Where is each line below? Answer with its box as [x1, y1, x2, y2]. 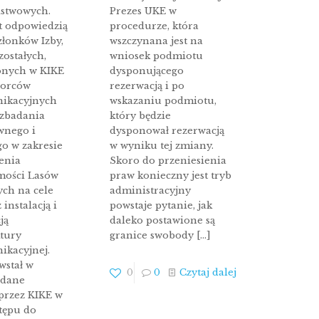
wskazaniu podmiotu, [110, 95, 217, 108]
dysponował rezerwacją [110, 125, 225, 137]
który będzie [110, 110, 172, 122]
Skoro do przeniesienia [110, 155, 227, 167]
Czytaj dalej [179, 266, 237, 279]
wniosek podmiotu [110, 50, 204, 63]
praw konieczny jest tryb [110, 169, 232, 182]
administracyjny [110, 184, 192, 197]
